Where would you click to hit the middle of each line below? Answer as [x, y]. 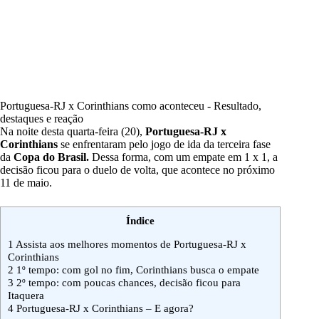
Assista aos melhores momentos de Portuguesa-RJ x [130, 244]
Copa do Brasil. [50, 157]
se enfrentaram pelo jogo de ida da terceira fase [166, 145]
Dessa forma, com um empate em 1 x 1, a [183, 157]
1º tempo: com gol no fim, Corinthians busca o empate [136, 270]
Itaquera [26, 296]
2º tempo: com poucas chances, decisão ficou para [127, 283]
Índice [140, 221]
